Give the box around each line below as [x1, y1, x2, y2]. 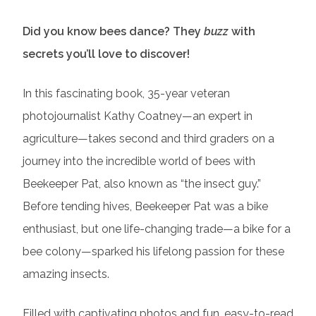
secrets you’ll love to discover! [23, 47, 190, 61]
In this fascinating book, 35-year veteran [23, 86, 230, 100]
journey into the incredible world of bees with [23, 154, 255, 168]
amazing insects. [23, 267, 109, 281]
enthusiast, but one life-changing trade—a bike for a [23, 221, 291, 236]
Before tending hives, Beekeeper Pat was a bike [23, 199, 268, 213]
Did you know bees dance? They [23, 24, 201, 38]
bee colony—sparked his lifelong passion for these [23, 244, 284, 258]
